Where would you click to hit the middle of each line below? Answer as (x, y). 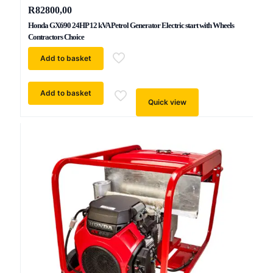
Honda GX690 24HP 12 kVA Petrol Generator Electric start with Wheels (131, 25)
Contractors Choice (56, 37)
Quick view (167, 102)
